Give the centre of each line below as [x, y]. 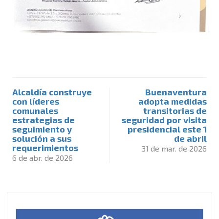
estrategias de [44, 120]
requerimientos [45, 148]
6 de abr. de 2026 [43, 158]
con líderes [36, 101]
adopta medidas [173, 101]
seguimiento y [42, 129]
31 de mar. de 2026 [174, 149]
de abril [190, 139]
